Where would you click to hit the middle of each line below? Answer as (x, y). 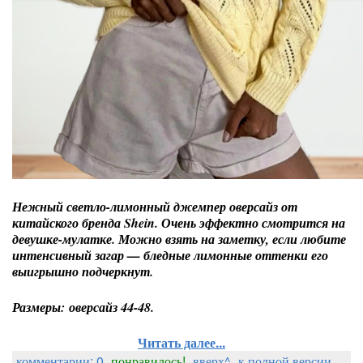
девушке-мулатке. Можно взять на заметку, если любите (179, 239)
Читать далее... (181, 342)
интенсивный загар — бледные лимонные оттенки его (170, 255)
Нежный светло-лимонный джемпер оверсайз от (155, 207)
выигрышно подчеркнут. (83, 271)
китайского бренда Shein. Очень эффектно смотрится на (179, 223)
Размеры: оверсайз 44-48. (83, 307)
